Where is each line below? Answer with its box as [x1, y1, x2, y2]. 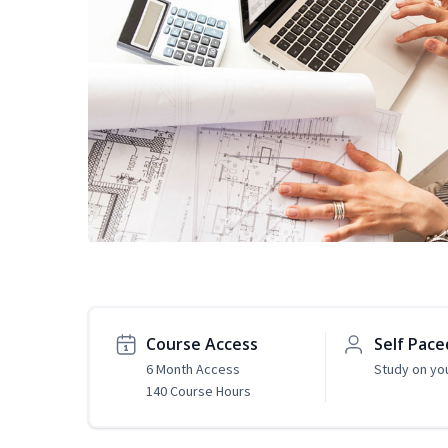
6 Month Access [146, 360, 240, 379]
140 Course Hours [146, 382, 251, 401]
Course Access [146, 333, 258, 356]
